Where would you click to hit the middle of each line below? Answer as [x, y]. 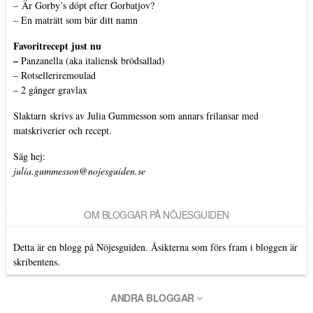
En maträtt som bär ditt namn [79, 20]
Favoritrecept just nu [57, 45]
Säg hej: [29, 156]
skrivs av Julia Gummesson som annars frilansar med [154, 115]
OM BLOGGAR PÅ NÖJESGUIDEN [156, 214]
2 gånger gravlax [54, 89]
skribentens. [36, 261]
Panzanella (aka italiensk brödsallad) [93, 60]
